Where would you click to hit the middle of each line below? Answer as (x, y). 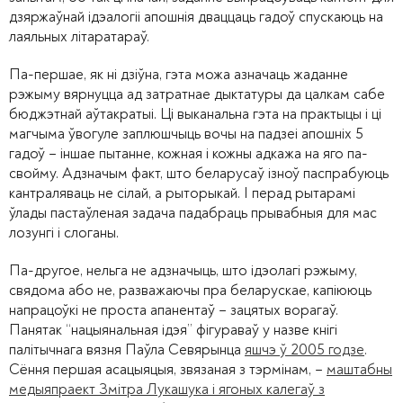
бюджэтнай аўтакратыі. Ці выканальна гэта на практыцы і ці (195, 114)
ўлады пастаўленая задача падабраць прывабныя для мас (193, 213)
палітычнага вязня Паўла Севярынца (127, 349)
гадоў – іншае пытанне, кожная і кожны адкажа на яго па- (188, 153)
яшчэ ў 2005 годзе (304, 349)
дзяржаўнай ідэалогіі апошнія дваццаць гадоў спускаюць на (196, 17)
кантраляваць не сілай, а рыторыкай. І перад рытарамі (182, 193)
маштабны (359, 369)
